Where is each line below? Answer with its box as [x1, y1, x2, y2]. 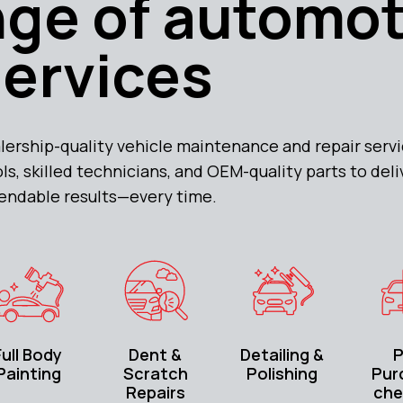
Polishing [246, 363, 318, 385]
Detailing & [240, 344, 325, 366]
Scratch [122, 363, 188, 385]
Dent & [129, 344, 183, 366]
